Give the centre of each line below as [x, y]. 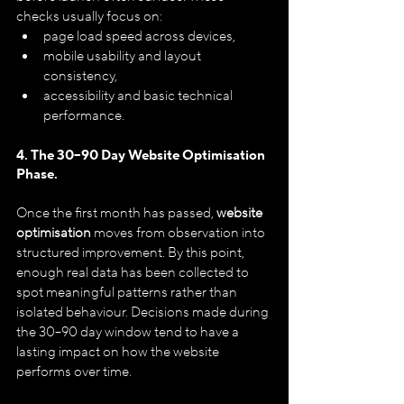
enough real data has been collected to [134, 272]
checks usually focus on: [89, 16]
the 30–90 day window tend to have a [129, 332]
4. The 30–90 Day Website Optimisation [142, 155]
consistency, [80, 76]
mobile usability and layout [124, 56]
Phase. [37, 174]
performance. [84, 115]
